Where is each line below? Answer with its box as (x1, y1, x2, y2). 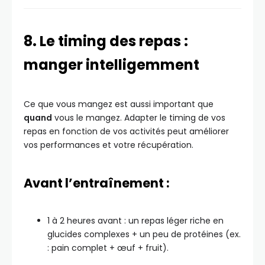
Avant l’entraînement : (24, 174, 170, 192)
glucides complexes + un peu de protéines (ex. (47, 228, 241, 240)
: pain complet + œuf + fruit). (47, 242, 169, 254)
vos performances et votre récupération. (24, 139, 193, 151)
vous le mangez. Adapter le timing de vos (52, 112, 225, 124)
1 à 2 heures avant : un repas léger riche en (47, 215, 224, 227)
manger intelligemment (24, 55, 199, 75)
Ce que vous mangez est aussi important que (24, 98, 214, 110)
